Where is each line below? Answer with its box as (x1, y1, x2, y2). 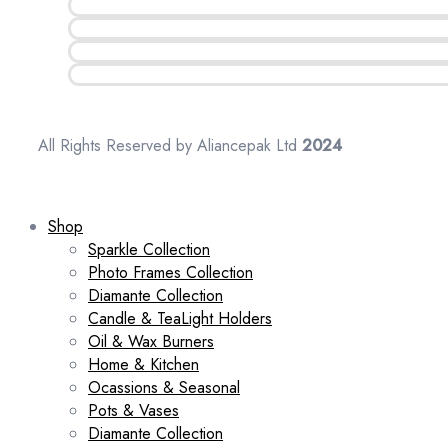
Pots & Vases (88, 398, 179, 422)
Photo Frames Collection (88, 260, 253, 284)
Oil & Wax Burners (88, 329, 214, 353)
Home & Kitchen (88, 352, 199, 376)
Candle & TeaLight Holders (88, 306, 272, 330)
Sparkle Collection (88, 237, 210, 261)
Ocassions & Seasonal (88, 375, 240, 399)
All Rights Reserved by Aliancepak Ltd (38, 133, 302, 157)
